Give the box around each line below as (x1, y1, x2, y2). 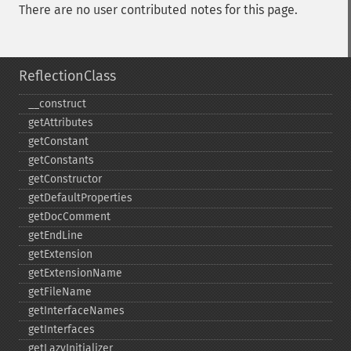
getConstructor (28, 172, 102, 186)
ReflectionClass (19, 67, 116, 85)
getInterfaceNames (28, 304, 125, 317)
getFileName (28, 285, 92, 299)
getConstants (28, 154, 94, 167)
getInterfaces (28, 323, 95, 336)
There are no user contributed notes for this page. (19, 2, 298, 17)
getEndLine (28, 229, 83, 242)
